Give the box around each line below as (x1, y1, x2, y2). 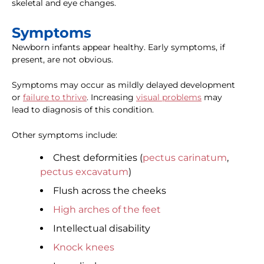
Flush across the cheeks (53, 185, 166, 197)
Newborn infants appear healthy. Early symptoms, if (12, 42, 225, 53)
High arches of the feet (53, 204, 161, 216)
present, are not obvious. (12, 54, 113, 65)
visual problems (136, 92, 202, 103)
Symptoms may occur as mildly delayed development (12, 80, 235, 91)
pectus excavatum (40, 166, 128, 178)
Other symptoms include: (12, 130, 117, 141)
